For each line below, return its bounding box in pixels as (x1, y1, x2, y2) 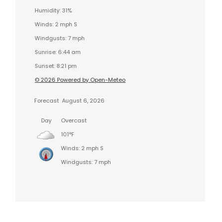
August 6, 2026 (60, 96, 105, 105)
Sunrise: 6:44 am (35, 48, 81, 56)
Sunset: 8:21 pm (35, 61, 77, 70)
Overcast (61, 116, 87, 124)
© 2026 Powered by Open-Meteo (35, 75, 126, 84)
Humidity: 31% (35, 6, 72, 14)
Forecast (34, 96, 59, 105)
